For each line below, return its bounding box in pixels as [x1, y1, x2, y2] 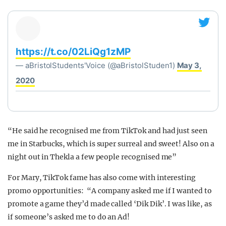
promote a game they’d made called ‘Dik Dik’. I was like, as [8, 199, 212, 208]
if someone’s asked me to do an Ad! [8, 212, 130, 221]
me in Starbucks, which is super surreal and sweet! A [8, 139, 188, 148]
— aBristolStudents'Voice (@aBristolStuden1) [16, 61, 177, 70]
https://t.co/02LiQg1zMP [16, 46, 131, 58]
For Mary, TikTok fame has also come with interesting [8, 173, 196, 182]
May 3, [177, 61, 202, 70]
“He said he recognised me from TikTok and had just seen [8, 126, 207, 135]
